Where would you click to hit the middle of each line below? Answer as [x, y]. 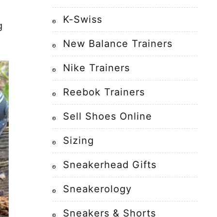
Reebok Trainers [104, 92]
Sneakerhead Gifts [110, 165]
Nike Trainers [96, 68]
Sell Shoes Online [108, 116]
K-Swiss [83, 19]
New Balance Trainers [118, 44]
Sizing [78, 140]
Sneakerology [97, 189]
